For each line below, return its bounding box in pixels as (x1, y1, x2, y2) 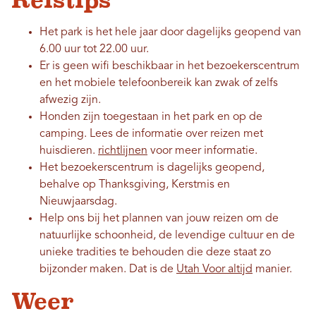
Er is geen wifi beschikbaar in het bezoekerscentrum (39, 61, 300, 73)
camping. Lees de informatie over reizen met (39, 128, 263, 140)
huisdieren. (39, 145, 98, 157)
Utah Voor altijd (176, 264, 253, 276)
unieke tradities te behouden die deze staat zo (39, 247, 271, 259)
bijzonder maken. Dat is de (39, 264, 176, 276)
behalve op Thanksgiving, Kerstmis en (39, 179, 230, 191)
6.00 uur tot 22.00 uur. (39, 44, 149, 56)
